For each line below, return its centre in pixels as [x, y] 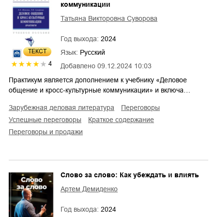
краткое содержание [123, 119]
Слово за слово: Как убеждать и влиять [130, 175]
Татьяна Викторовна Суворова [109, 18]
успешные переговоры [47, 119]
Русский [93, 52]
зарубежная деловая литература [63, 107]
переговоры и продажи [48, 132]
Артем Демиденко [89, 189]
